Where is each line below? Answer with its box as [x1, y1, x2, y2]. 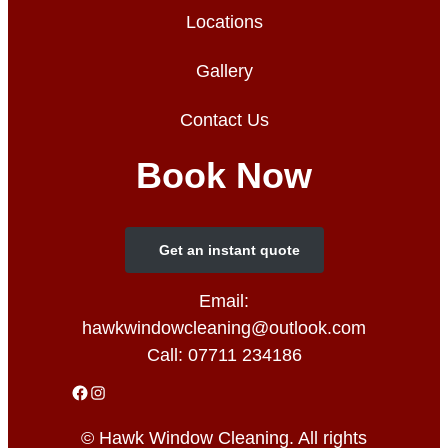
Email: [199, 291, 249, 311]
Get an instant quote [158, 242, 300, 258]
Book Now [136, 155, 312, 196]
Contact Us [179, 110, 269, 130]
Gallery [195, 61, 253, 81]
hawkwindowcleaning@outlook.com [82, 318, 366, 338]
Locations [185, 12, 263, 32]
